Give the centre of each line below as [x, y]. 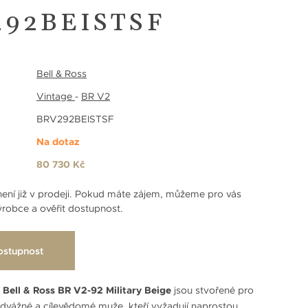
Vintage [56, 96]
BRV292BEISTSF [75, 119]
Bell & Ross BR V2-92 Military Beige [87, 290]
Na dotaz [58, 141]
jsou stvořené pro [212, 290]
